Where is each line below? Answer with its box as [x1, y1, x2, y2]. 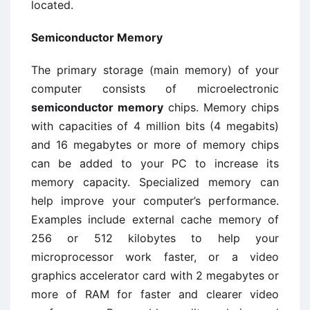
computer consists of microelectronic [31, 82, 279, 95]
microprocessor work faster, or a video [31, 250, 279, 264]
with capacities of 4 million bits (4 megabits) [31, 119, 279, 133]
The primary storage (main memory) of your [31, 63, 279, 77]
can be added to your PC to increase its [31, 156, 279, 170]
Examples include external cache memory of [31, 212, 279, 226]
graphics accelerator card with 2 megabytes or [31, 268, 279, 282]
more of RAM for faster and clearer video [31, 287, 279, 301]
